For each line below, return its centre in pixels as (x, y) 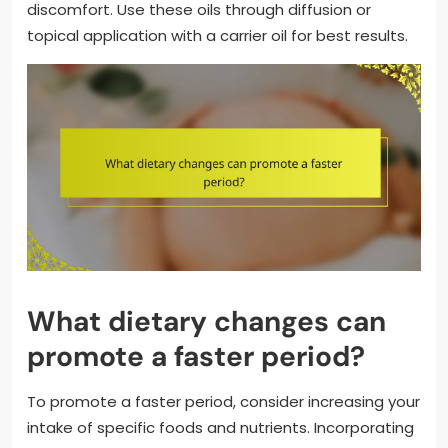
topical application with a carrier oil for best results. (217, 36)
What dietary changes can (206, 321)
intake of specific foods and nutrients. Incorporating (220, 427)
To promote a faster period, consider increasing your (223, 401)
